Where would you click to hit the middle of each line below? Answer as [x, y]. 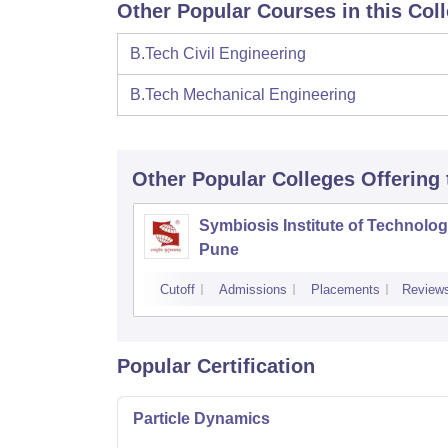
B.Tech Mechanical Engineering [243, 95]
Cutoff [177, 290]
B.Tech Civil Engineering [218, 54]
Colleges [313, 179]
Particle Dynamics [201, 419]
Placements [345, 290]
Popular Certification [216, 366]
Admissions [253, 290]
